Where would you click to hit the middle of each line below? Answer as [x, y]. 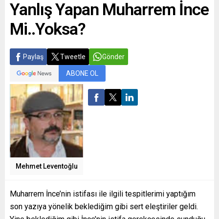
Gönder [113, 57]
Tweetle [73, 57]
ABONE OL [82, 74]
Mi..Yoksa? [48, 29]
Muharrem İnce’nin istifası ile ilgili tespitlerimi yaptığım [103, 194]
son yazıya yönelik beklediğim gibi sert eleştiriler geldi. [104, 207]
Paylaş [33, 57]
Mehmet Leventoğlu [46, 166]
